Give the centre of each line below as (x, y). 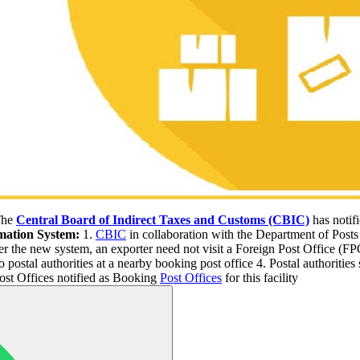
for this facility (262, 277)
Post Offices (191, 277)
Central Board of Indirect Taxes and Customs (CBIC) (163, 219)
